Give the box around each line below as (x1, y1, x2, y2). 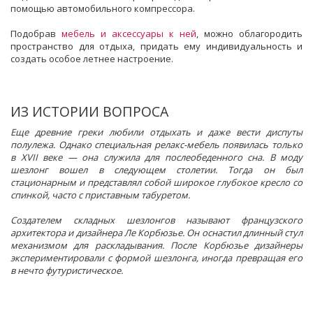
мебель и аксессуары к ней (61, 27, 196, 40)
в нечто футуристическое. (10, 263, 123, 277)
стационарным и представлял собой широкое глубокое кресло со (10, 175, 303, 189)
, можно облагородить (196, 27, 303, 40)
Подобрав (10, 27, 61, 40)
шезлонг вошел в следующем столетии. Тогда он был (10, 163, 303, 176)
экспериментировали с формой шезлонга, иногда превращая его (10, 251, 303, 264)
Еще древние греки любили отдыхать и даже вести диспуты (10, 125, 303, 138)
